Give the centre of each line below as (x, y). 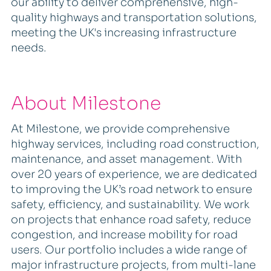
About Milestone (86, 104)
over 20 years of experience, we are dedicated (134, 175)
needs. (28, 48)
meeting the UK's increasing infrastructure (123, 33)
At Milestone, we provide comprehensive (120, 129)
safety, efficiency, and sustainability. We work (130, 205)
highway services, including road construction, (135, 144)
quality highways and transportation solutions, (134, 18)
